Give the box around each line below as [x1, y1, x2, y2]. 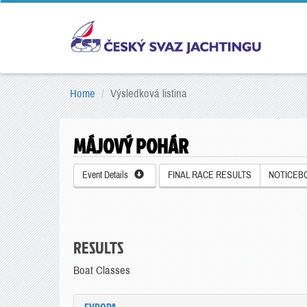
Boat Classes [73, 265, 130, 276]
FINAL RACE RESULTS [168, 170, 251, 180]
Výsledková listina [110, 88, 187, 99]
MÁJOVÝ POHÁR [73, 132, 188, 160]
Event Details [82, 170, 134, 180]
